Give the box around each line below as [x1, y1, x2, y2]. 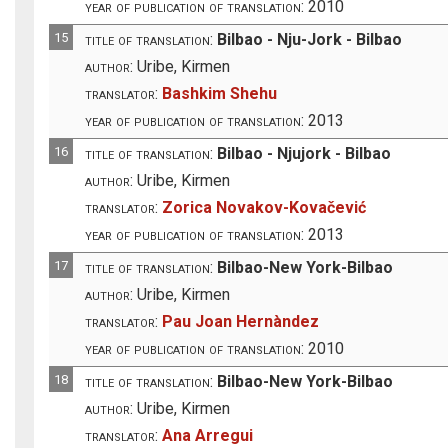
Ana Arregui [162, 425, 254, 445]
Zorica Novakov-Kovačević [162, 197, 367, 217]
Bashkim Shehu [162, 83, 278, 103]
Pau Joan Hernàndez [162, 311, 320, 331]
